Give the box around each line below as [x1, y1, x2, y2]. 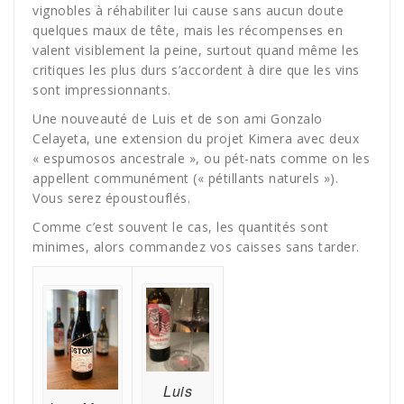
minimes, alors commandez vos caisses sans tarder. [32, 238, 360, 256]
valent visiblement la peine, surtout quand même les [32, 41, 360, 60]
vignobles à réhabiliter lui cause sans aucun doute [32, 2, 344, 20]
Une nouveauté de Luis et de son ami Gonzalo [32, 110, 323, 128]
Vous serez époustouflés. [32, 189, 190, 207]
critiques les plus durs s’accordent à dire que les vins [32, 61, 360, 79]
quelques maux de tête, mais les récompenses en [32, 22, 343, 40]
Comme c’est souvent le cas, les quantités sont [32, 218, 328, 236]
